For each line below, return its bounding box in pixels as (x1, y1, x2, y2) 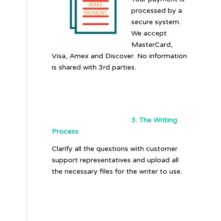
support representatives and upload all (52, 156, 179, 165)
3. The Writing (131, 116, 178, 125)
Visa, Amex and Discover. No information (52, 52, 187, 61)
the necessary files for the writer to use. (52, 167, 183, 176)
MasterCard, (131, 40, 173, 49)
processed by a (131, 6, 183, 15)
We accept (131, 29, 167, 38)
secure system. (131, 18, 181, 27)
